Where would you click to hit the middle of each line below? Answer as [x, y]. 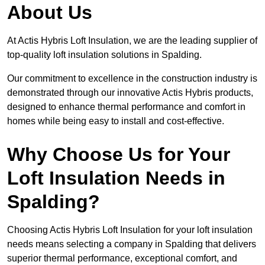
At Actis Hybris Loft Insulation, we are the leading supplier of [132, 41]
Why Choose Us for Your [119, 155]
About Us [50, 13]
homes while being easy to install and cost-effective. [116, 121]
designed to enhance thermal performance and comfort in [126, 107]
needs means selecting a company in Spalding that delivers [132, 244]
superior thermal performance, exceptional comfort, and [122, 258]
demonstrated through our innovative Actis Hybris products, [130, 93]
